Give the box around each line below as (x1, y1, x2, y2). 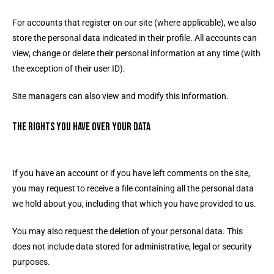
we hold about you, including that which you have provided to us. (12, 199, 258, 209)
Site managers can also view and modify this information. (12, 91, 229, 101)
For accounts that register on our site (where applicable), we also (12, 18, 256, 28)
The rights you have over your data (12, 120, 150, 133)
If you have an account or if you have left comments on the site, (12, 168, 250, 178)
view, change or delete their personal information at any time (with (12, 48, 261, 58)
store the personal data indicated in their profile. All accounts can (12, 33, 257, 43)
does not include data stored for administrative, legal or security (12, 242, 252, 251)
